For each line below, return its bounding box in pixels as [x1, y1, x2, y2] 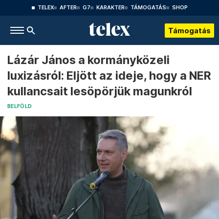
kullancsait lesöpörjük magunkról [7, 84, 192, 98]
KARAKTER [96, 4, 125, 11]
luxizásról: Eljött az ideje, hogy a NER [7, 68, 211, 83]
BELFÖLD [7, 103, 32, 109]
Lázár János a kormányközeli [7, 53, 170, 67]
